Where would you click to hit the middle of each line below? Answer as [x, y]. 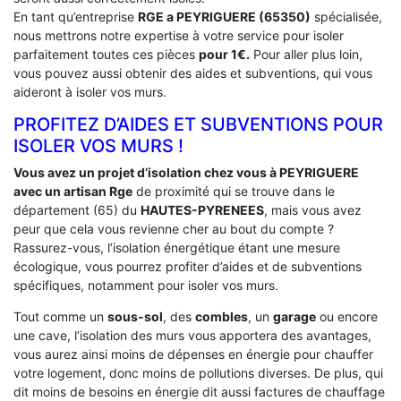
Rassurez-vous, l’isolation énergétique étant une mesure [177, 247]
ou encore [347, 316]
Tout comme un [60, 316]
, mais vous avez [313, 209]
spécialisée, [346, 16]
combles [222, 316]
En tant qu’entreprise [76, 16]
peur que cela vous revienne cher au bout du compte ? [174, 228]
